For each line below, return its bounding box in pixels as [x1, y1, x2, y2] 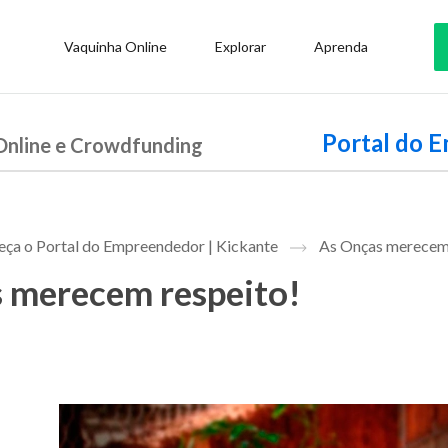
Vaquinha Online [64, 38, 167, 55]
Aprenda [314, 38, 368, 55]
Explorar [215, 38, 266, 55]
